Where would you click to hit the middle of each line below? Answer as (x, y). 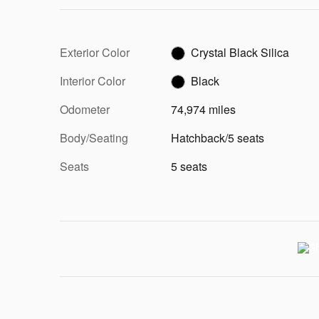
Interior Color (93, 80)
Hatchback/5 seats (218, 137)
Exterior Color (95, 52)
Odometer (85, 109)
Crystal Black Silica (240, 52)
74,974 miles (203, 109)
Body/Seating (94, 137)
